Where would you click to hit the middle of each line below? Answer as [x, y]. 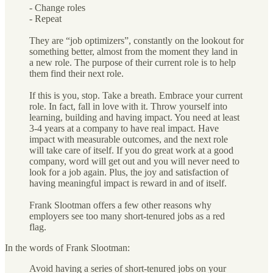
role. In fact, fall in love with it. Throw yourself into [128, 106]
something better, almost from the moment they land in [133, 51]
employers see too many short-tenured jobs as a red [127, 216]
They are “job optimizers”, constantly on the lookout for [136, 40]
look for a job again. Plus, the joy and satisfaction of [129, 172]
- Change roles [57, 7]
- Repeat [45, 18]
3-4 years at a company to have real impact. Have [124, 128]
